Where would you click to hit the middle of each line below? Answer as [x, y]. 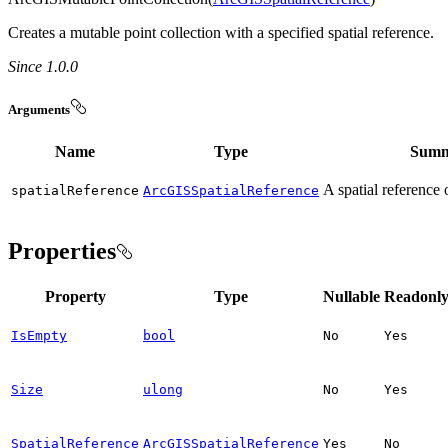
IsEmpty [39, 335]
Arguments [39, 109]
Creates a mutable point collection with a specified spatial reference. [221, 32]
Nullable [351, 296]
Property [75, 296]
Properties [62, 251]
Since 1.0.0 [43, 66]
